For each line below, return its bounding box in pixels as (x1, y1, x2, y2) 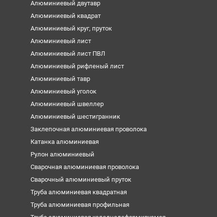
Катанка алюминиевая (30, 138, 99, 145)
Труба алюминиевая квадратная (30, 188, 127, 196)
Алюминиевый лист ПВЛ (30, 49, 105, 57)
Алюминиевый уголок (30, 87, 96, 95)
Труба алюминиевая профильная (30, 201, 129, 208)
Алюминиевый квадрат (30, 12, 101, 19)
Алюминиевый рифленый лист (30, 62, 124, 70)
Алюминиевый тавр (30, 75, 90, 82)
